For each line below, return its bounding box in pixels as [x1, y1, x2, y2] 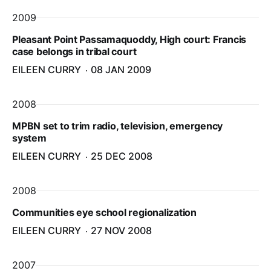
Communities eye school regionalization [12, 206, 197, 218]
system [12, 132, 47, 144]
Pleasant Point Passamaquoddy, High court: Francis [12, 33, 247, 45]
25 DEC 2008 [91, 150, 152, 162]
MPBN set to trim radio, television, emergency [12, 120, 223, 132]
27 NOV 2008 [91, 224, 152, 237]
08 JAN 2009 [91, 64, 151, 76]
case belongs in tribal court [12, 45, 137, 57]
